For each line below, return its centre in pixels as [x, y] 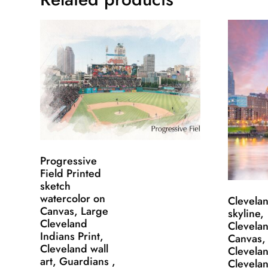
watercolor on [73, 199]
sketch [56, 186]
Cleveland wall [74, 249]
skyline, [246, 214]
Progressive [69, 161]
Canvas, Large [74, 211]
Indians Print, [72, 237]
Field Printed [71, 174]
